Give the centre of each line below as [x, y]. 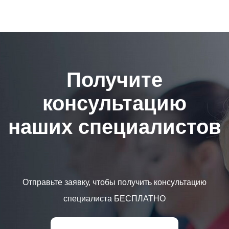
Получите [114, 80]
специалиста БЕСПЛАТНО [114, 199]
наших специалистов [114, 127]
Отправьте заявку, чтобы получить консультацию [114, 182]
